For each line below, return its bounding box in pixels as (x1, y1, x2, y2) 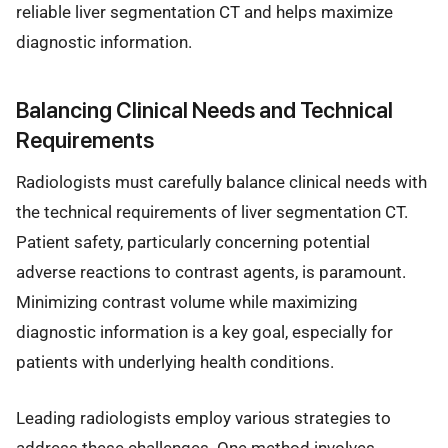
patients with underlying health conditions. (16, 351, 334, 372)
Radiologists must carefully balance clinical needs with (16, 171, 427, 192)
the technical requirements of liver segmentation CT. (16, 201, 408, 222)
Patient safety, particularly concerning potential (16, 231, 370, 252)
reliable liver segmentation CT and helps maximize (16, 2, 393, 23)
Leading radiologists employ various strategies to (16, 408, 391, 428)
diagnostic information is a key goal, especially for (16, 321, 393, 342)
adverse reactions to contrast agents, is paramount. (16, 261, 406, 282)
